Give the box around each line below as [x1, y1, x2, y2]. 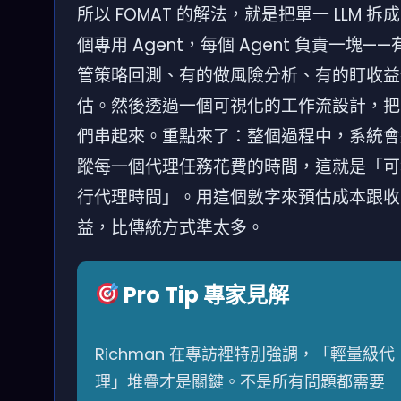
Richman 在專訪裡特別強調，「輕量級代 [95, 342, 395, 365]
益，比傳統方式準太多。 [77, 215, 264, 240]
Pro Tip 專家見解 [119, 279, 290, 310]
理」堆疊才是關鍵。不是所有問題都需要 [95, 370, 385, 393]
